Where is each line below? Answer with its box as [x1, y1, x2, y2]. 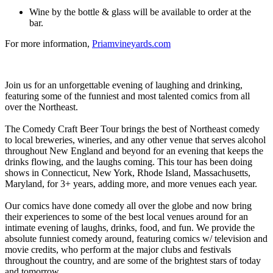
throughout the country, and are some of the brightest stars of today [5, 255, 261, 266]
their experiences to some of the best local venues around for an [5, 211, 248, 222]
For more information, [5, 38, 92, 49]
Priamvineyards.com [92, 38, 171, 49]
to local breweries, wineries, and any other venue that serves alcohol [5, 134, 266, 145]
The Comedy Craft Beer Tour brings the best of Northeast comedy [5, 123, 260, 134]
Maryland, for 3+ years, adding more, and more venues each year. [5, 178, 257, 189]
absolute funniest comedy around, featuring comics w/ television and [5, 233, 268, 244]
